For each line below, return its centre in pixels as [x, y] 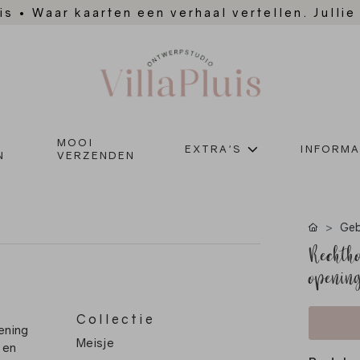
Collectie [116, 319]
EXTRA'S [213, 149]
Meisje [96, 343]
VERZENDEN [96, 155]
